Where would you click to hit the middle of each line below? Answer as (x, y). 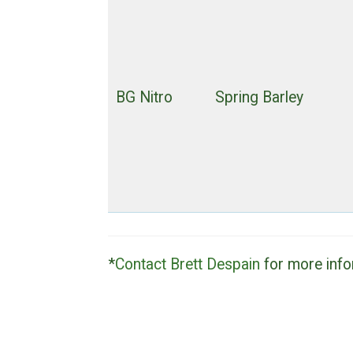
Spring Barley (259, 97)
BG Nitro (144, 97)
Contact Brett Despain (188, 265)
